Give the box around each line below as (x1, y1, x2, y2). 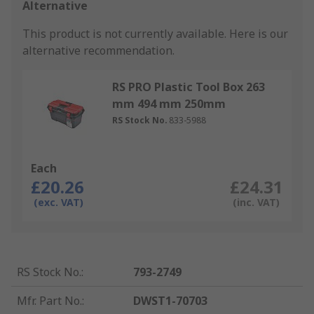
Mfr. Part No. (17, 293, 82, 309)
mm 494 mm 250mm (112, 96, 226, 112)
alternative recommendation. (22, 43, 175, 59)
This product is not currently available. (22, 26, 229, 42)
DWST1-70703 (133, 293, 208, 309)
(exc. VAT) (34, 196, 83, 210)
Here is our (229, 26, 288, 42)
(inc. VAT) (232, 196, 280, 210)
